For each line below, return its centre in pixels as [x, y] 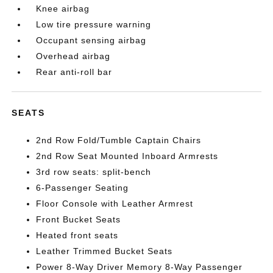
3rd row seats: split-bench [94, 172]
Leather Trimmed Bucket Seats [105, 251]
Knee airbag [63, 9]
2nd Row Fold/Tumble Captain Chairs [119, 140]
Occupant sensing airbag [91, 40]
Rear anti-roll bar [74, 72]
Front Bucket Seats [79, 219]
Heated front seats [77, 235]
